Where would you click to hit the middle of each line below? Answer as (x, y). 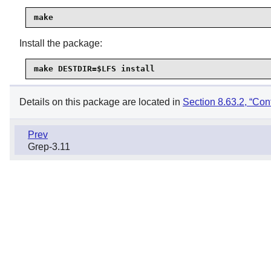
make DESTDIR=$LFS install (94, 69)
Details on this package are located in (101, 102)
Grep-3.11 (49, 146)
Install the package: (61, 43)
